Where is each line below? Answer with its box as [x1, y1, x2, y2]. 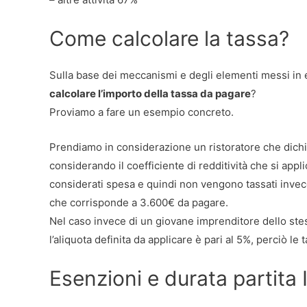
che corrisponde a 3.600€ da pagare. [49, 195, 228, 209]
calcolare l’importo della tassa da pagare [49, 86, 251, 100]
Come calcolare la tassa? [49, 25, 289, 51]
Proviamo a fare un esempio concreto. [49, 105, 234, 119]
